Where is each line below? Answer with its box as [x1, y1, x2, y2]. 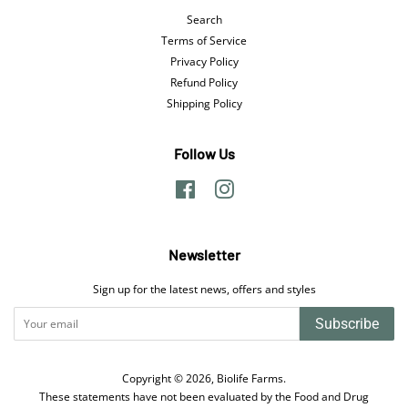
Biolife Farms [217, 370, 283, 385]
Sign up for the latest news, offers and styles [92, 280, 316, 296]
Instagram [233, 179, 286, 195]
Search [186, 12, 222, 26]
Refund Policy [170, 74, 238, 89]
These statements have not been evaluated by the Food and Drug [39, 388, 369, 403]
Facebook [195, 179, 244, 195]
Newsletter [168, 245, 240, 263]
